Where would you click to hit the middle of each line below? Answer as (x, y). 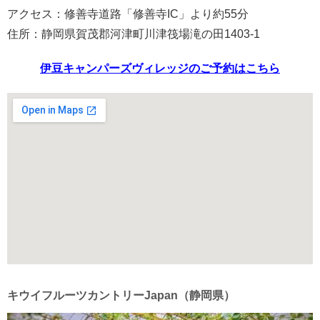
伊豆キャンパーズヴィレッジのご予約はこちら (160, 68)
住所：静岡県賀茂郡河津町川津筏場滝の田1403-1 (134, 34)
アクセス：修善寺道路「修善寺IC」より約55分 (128, 14)
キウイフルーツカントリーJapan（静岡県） (121, 296)
